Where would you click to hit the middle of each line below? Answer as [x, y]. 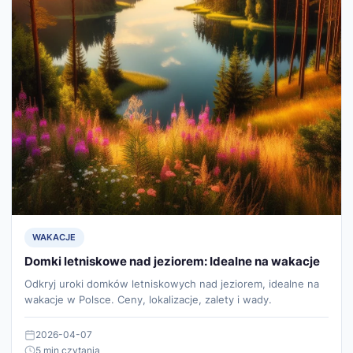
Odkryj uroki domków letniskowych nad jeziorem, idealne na [172, 283]
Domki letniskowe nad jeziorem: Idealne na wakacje [172, 261]
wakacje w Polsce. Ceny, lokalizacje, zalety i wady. [148, 299]
